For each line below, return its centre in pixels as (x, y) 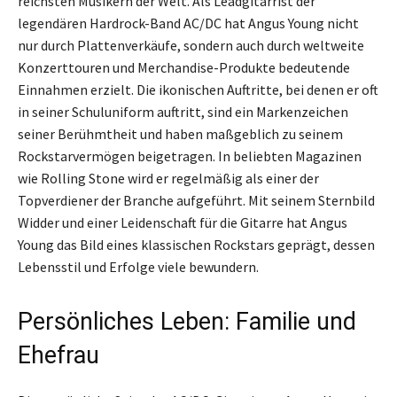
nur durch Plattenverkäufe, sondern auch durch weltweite (191, 46)
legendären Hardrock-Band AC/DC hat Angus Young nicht (188, 23)
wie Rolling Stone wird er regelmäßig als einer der (168, 179)
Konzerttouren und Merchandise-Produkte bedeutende (184, 68)
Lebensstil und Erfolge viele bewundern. (138, 267)
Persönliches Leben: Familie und (187, 322)
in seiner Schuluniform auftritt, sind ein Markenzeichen (183, 112)
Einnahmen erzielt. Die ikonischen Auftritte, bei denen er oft (198, 90)
